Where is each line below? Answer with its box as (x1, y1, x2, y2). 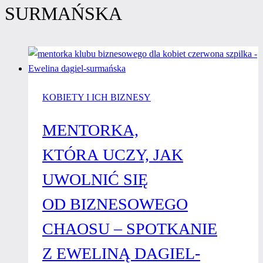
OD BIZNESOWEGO (42, 194, 188, 213)
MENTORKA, (42, 120, 139, 139)
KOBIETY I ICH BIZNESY (42, 92, 151, 102)
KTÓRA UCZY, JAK (42, 145, 183, 164)
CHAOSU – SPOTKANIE (42, 219, 217, 238)
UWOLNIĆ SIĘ (42, 170, 148, 188)
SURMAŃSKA (5, 2, 122, 24)
